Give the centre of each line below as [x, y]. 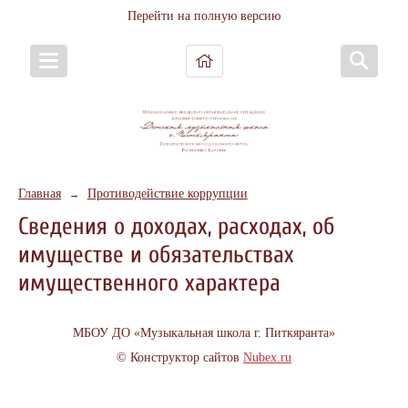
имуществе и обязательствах [156, 255]
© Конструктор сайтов [180, 357]
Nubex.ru [267, 357]
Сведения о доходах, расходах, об [177, 226]
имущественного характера [149, 283]
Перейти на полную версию [204, 16]
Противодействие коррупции [167, 193]
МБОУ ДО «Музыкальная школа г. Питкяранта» [204, 333]
